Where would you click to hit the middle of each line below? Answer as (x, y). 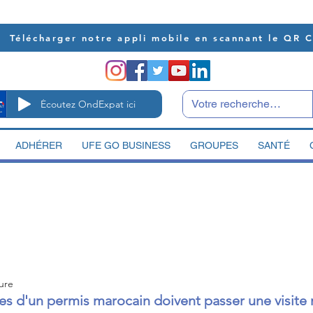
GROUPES (214, 145)
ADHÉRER (39, 145)
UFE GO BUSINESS (126, 145)
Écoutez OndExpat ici (88, 104)
